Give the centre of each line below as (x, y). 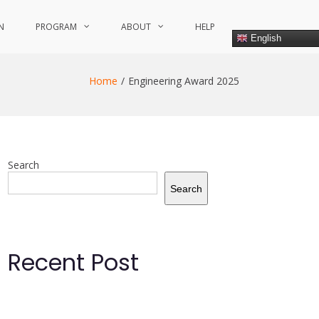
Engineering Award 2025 (184, 81)
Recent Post (73, 262)
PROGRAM (56, 27)
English (265, 38)
